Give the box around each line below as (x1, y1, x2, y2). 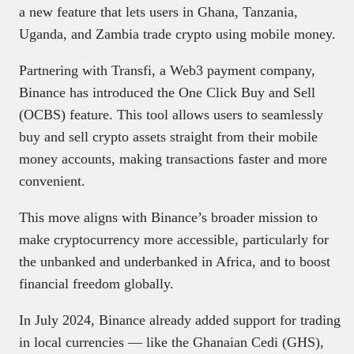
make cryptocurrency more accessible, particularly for (19, 231, 329, 247)
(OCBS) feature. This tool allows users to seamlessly (19, 106, 323, 122)
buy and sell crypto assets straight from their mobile (19, 128, 318, 145)
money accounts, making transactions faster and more (19, 150, 327, 167)
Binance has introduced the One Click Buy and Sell (19, 84, 315, 100)
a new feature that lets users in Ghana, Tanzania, (19, 3, 298, 20)
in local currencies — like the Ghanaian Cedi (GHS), (19, 333, 324, 350)
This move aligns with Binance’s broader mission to (19, 209, 318, 225)
